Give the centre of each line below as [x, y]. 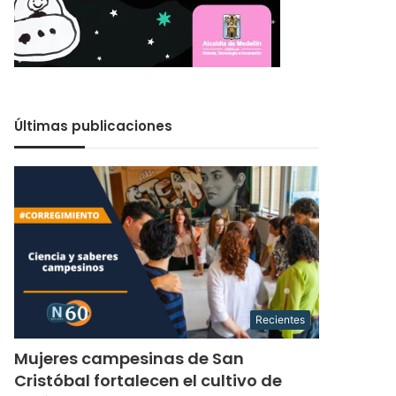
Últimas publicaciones [94, 126]
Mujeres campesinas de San [129, 358]
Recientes [280, 319]
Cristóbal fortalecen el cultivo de [148, 380]
